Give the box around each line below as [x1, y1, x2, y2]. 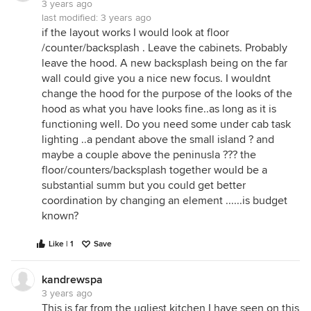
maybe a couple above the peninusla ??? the [42, 148, 256, 162]
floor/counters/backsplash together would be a [42, 163, 267, 178]
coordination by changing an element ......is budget [42, 194, 287, 208]
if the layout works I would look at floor [42, 26, 229, 40]
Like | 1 [49, 239, 74, 250]
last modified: [42, 12, 101, 24]
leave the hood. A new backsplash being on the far [42, 56, 287, 71]
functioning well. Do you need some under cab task [42, 117, 291, 132]
